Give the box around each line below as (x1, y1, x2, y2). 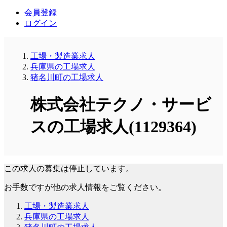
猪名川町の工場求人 (30, 72, 103, 82)
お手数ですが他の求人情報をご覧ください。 (4, 182, 166, 192)
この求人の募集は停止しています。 (4, 164, 134, 173)
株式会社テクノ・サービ (30, 95, 211, 114)
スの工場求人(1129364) (30, 118, 197, 136)
